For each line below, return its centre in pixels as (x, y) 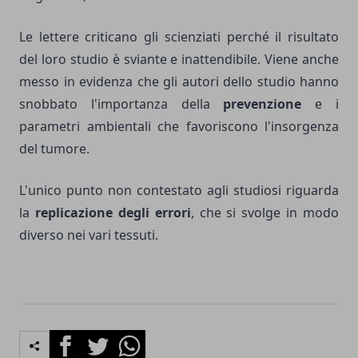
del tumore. (54, 149)
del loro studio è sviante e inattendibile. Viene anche (179, 59)
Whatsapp (143, 339)
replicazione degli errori (113, 213)
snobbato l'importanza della (121, 104)
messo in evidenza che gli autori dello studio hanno (179, 82)
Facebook (78, 339)
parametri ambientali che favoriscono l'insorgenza (179, 126)
